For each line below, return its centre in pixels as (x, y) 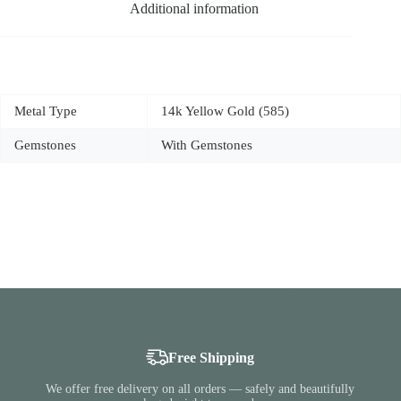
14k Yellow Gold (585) (225, 111)
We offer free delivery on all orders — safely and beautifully (200, 389)
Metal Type (46, 111)
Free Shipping (212, 357)
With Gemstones (207, 145)
